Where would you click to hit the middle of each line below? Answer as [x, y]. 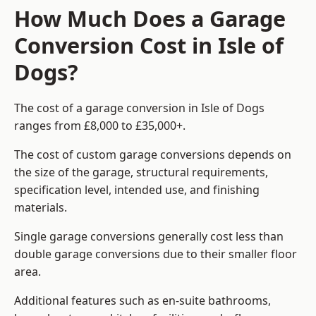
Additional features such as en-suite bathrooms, [142, 301]
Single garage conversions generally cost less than [149, 237]
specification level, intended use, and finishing [137, 190]
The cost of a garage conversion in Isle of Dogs [139, 108]
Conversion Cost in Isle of [149, 45]
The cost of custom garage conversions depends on [153, 155]
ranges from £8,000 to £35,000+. [100, 126]
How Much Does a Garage [150, 19]
